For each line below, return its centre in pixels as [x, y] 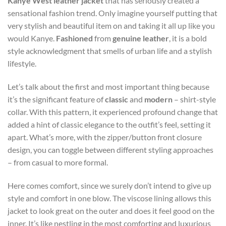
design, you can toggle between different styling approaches [110, 150]
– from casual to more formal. [58, 162]
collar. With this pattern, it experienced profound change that [113, 112]
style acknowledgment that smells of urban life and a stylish [110, 51]
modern [158, 99]
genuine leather [141, 38]
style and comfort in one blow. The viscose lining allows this [109, 198]
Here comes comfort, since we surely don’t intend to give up [109, 185]
